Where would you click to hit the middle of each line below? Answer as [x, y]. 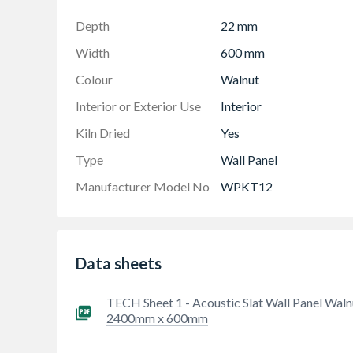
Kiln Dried [103, 132]
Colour [94, 79]
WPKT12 [247, 186]
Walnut [240, 79]
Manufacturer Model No [143, 186]
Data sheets [119, 263]
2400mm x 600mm [157, 318]
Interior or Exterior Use [138, 106]
